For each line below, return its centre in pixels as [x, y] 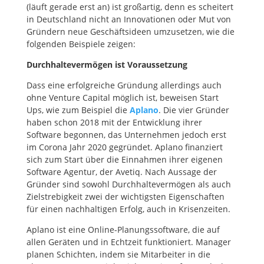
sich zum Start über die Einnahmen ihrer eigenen [124, 159]
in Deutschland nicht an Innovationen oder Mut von [128, 19]
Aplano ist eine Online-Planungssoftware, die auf [123, 230]
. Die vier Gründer [194, 110]
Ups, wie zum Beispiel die [78, 110]
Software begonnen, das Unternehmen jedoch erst [126, 135]
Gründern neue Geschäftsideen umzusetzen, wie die [130, 32]
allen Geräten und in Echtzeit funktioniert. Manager [128, 242]
